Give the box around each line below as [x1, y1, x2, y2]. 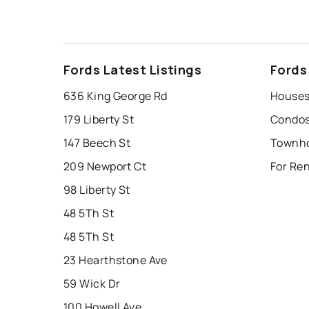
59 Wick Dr [63, 276, 121, 292]
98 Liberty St [63, 182, 130, 198]
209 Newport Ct [63, 159, 147, 175]
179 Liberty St [63, 112, 134, 128]
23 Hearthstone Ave [63, 252, 168, 268]
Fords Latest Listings [63, 61, 202, 79]
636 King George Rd [63, 88, 168, 104]
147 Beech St [63, 135, 131, 151]
